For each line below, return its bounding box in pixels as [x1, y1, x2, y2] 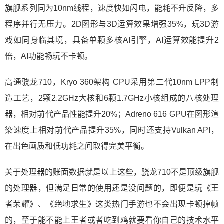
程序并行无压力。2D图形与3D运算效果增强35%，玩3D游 [5, 20, 219, 28]
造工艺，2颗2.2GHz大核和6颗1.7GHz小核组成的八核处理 [5, 94, 219, 102]
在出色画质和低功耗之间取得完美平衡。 [5, 142, 149, 150]
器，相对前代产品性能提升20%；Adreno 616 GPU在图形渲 [5, 110, 219, 118]
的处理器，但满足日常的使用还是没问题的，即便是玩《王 [5, 184, 219, 192]
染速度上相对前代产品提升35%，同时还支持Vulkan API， [5, 126, 219, 134]
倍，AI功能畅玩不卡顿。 [5, 52, 92, 60]
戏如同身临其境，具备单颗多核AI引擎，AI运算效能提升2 [5, 36, 219, 44]
